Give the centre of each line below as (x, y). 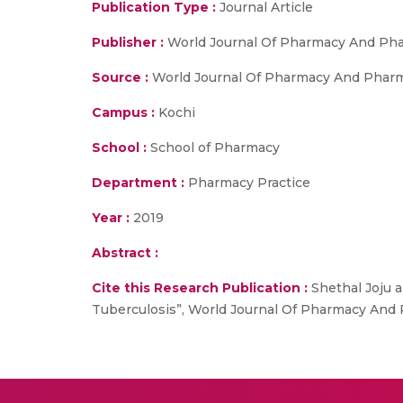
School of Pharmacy (213, 148)
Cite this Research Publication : (200, 288)
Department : (138, 183)
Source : (120, 77)
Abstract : (125, 253)
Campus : (123, 112)
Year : (111, 218)
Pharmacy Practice (247, 183)
